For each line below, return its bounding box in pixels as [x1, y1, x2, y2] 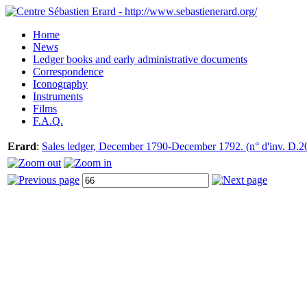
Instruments [33, 90, 83, 102]
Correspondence [33, 66, 103, 77]
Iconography [33, 78, 88, 90]
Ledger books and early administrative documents [33, 53, 247, 65]
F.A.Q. [33, 115, 63, 127]
